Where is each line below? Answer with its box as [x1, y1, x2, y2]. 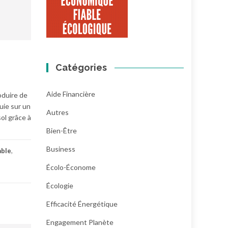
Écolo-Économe [46, 163, 96, 172]
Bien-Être [46, 126, 77, 135]
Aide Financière [46, 90, 95, 98]
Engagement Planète [46, 218, 113, 226]
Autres [46, 108, 69, 117]
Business [46, 145, 75, 153]
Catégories [55, 62, 107, 73]
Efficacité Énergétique [46, 199, 118, 208]
